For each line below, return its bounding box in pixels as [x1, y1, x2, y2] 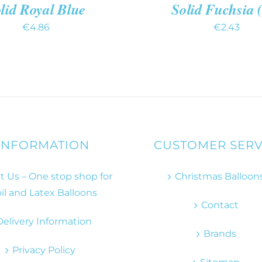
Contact [201, 199, 239, 211]
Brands [203, 228, 236, 240]
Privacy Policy [12, 244, 75, 256]
